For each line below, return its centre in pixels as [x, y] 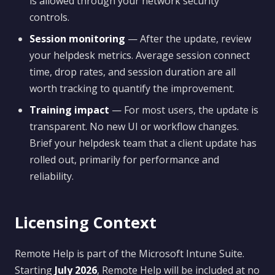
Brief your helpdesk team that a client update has [143, 143]
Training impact [69, 110]
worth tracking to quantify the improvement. [132, 88]
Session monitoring [77, 39]
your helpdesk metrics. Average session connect [140, 55]
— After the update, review [188, 39]
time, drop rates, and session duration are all [133, 72]
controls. [49, 17]
